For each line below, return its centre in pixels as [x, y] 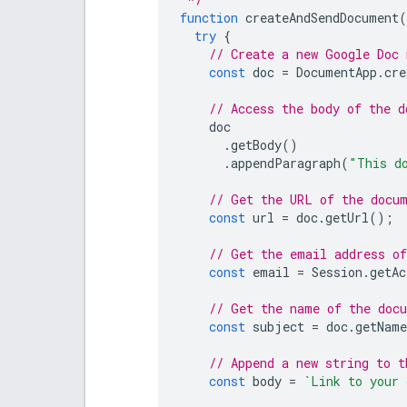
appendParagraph [286, 163]
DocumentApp [337, 72]
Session [337, 272]
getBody [256, 144]
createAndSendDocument [322, 17]
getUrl [347, 217]
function [209, 17]
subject [278, 326]
